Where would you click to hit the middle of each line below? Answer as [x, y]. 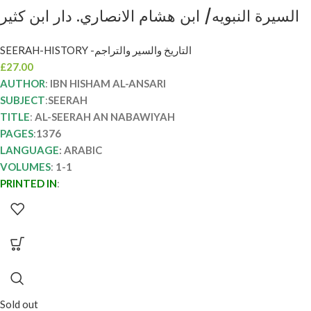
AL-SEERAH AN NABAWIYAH [105, 116]
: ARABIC [81, 150]
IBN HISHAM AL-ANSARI [108, 83]
